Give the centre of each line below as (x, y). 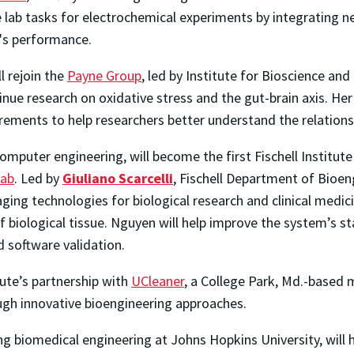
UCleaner (158, 281)
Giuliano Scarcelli (118, 178)
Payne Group (104, 75)
